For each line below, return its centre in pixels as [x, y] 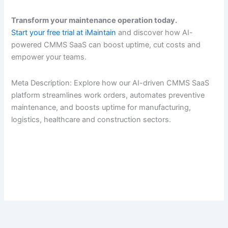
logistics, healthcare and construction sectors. [91, 119]
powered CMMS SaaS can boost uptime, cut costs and [106, 45]
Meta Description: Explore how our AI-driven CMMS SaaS [110, 83]
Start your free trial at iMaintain [64, 33]
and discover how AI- [155, 33]
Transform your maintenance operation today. [94, 21]
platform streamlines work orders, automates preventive [108, 95]
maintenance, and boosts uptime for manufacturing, [101, 107]
